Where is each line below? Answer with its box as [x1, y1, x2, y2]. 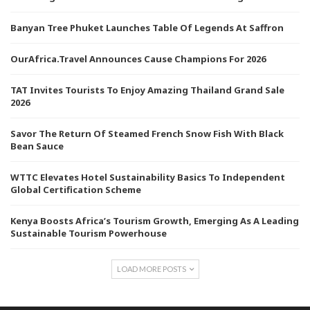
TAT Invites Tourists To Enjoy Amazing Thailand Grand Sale [10, 84, 284, 97]
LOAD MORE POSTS [116, 264, 188, 274]
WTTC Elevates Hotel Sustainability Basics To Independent [10, 171, 285, 184]
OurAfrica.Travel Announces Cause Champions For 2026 [10, 53, 266, 66]
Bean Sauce [10, 140, 64, 153]
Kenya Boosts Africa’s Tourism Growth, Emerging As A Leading [10, 215, 299, 228]
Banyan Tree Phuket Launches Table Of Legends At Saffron [10, 21, 284, 35]
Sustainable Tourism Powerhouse [10, 227, 167, 240]
